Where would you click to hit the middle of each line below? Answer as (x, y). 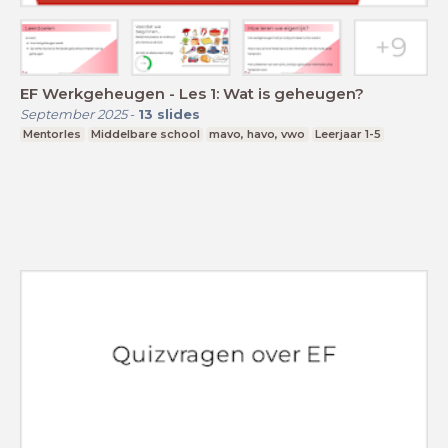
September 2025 (73, 114)
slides (178, 114)
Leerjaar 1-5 (348, 134)
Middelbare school (145, 134)
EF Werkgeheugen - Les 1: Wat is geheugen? (192, 94)
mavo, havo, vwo (257, 134)
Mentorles (52, 134)
